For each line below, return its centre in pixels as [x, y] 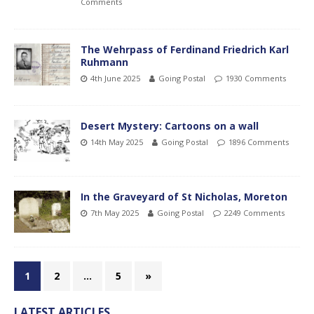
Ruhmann [104, 62]
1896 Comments [259, 142]
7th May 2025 [115, 212]
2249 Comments [254, 212]
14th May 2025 [117, 142]
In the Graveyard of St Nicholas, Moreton [184, 196]
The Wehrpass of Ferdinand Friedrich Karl [185, 49]
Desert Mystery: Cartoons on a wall [170, 125]
